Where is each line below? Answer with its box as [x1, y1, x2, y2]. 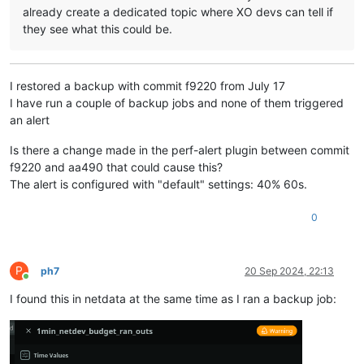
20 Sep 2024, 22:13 [245, 264, 334, 277]
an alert [10, 112, 50, 127]
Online [25, 275, 54, 288]
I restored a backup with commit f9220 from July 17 [10, 78, 285, 93]
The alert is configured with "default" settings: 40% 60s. [10, 176, 307, 191]
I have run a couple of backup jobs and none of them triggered [10, 95, 344, 110]
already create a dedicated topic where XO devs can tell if [23, 4, 333, 19]
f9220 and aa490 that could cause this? [10, 159, 223, 174]
